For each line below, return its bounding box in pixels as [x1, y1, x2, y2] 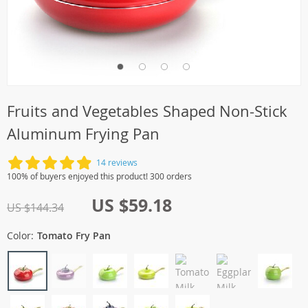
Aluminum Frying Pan [7, 124, 159, 144]
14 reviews [96, 157, 137, 168]
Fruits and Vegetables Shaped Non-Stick [7, 101, 287, 121]
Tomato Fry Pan [37, 229, 111, 242]
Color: [7, 229, 34, 242]
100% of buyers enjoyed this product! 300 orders [7, 170, 192, 181]
